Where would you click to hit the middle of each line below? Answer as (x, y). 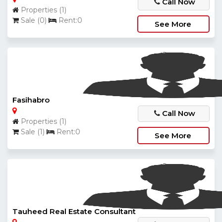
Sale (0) (34, 20)
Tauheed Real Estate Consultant (74, 211)
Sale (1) (33, 132)
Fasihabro (31, 100)
